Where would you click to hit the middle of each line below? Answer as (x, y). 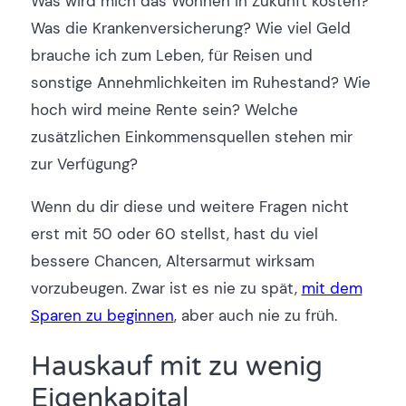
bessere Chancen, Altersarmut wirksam (172, 261)
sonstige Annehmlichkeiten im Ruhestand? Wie (200, 83)
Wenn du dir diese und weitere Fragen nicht (189, 207)
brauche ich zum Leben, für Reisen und (171, 56)
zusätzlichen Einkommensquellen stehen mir (191, 137)
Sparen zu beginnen (102, 316)
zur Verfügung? (84, 164)
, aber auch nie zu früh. (255, 316)
